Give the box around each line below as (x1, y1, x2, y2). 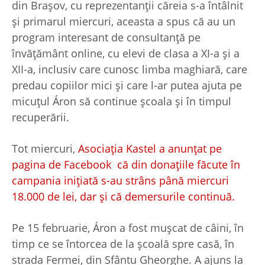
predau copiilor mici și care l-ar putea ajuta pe (12, 78, 242, 93)
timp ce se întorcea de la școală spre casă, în (12, 237, 234, 251)
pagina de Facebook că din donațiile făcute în (12, 157, 240, 172)
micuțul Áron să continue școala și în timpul (12, 94, 231, 109)
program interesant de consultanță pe (12, 30, 201, 45)
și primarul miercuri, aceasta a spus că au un (12, 14, 235, 29)
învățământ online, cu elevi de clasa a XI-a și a (12, 46, 240, 61)
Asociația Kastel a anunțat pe (78, 141, 222, 156)
